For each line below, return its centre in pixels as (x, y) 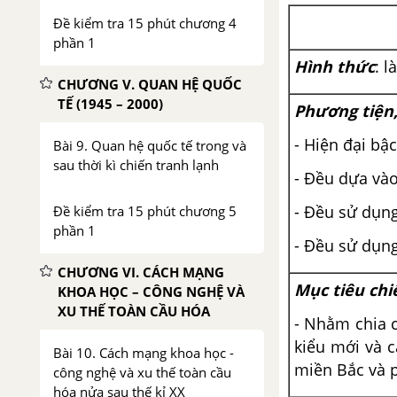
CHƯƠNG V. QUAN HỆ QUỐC (150, 84)
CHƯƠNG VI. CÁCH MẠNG (141, 272)
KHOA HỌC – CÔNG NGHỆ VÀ (151, 292)
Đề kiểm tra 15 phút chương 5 (145, 211)
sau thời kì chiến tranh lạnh (136, 165)
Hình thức (335, 66)
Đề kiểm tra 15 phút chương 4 (145, 23)
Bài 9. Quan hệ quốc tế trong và (150, 145)
